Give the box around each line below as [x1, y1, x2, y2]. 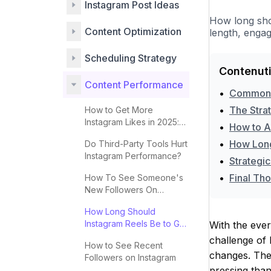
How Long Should [85, 206, 155, 217]
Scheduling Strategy [85, 52, 177, 64]
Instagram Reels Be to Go [85, 218, 185, 229]
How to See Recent [85, 240, 163, 250]
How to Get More [85, 105, 153, 115]
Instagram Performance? [85, 151, 181, 161]
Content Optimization [85, 25, 181, 38]
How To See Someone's [85, 172, 183, 183]
